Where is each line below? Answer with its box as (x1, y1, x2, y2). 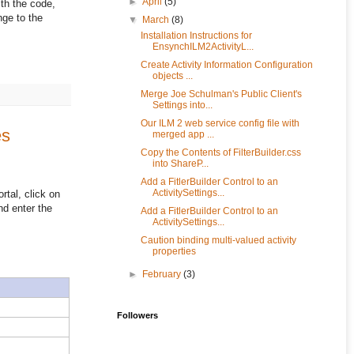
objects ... (152, 70, 193, 82)
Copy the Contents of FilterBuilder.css (140, 147, 301, 159)
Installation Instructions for (140, 30, 252, 42)
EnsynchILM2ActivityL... (152, 41, 254, 53)
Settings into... (152, 100, 213, 111)
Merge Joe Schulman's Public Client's (140, 88, 302, 100)
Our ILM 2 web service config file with (140, 118, 299, 130)
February (142, 269, 184, 281)
